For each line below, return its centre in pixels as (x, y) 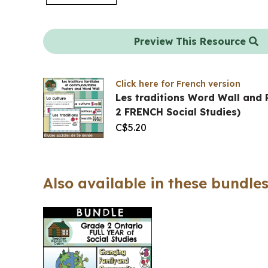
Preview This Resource (191, 41)
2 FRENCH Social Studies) (178, 112)
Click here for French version (178, 84)
